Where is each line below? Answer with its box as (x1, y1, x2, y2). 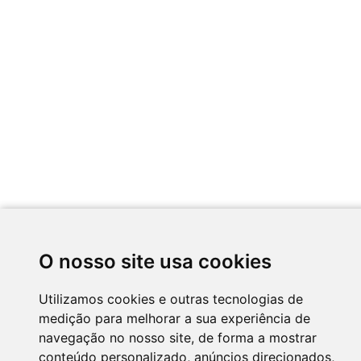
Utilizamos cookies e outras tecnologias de (39, 291, 303, 307)
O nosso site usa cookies (39, 250, 272, 273)
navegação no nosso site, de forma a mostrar (39, 330, 317, 346)
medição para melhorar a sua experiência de (39, 310, 310, 326)
